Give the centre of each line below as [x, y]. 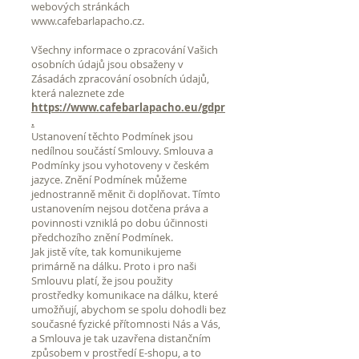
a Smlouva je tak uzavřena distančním [121, 338]
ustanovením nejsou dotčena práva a [120, 208]
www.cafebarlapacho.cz [87, 20]
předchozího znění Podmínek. [102, 237]
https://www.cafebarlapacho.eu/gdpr [128, 107]
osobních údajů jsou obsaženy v [107, 64]
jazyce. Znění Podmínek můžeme [109, 179]
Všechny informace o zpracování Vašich [125, 49]
